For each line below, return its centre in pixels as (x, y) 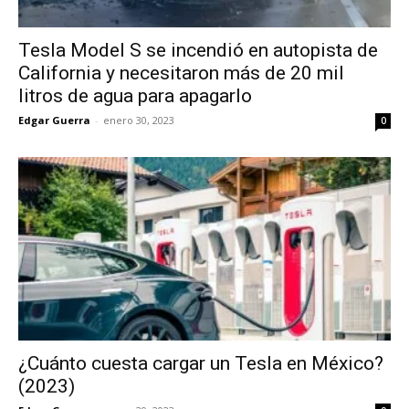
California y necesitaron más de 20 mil (181, 73)
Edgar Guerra (54, 120)
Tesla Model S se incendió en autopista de (198, 50)
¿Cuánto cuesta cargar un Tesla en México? (201, 364)
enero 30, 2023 (139, 120)
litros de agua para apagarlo (135, 95)
